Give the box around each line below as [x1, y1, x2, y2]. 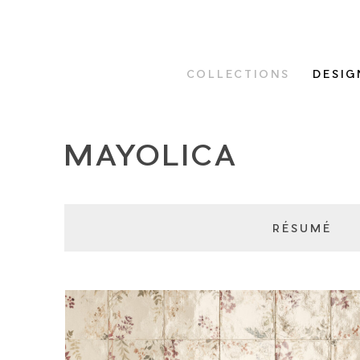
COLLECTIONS [186, 67, 290, 80]
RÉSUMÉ [272, 221, 332, 234]
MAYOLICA [64, 135, 239, 171]
